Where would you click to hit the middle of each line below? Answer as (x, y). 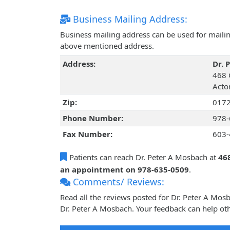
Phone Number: (93, 118)
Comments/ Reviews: (117, 182)
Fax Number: (87, 134)
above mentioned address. (107, 46)
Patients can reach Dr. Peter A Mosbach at (143, 157)
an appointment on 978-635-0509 (124, 170)
